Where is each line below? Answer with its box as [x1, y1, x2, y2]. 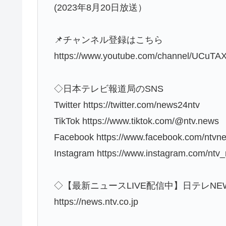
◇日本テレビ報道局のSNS [54, 83, 164, 94]
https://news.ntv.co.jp [54, 197, 139, 207]
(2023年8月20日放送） [54, 2, 147, 13]
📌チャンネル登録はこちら [54, 35, 163, 45]
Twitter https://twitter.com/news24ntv [54, 99, 200, 110]
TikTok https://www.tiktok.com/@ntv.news [54, 116, 219, 126]
